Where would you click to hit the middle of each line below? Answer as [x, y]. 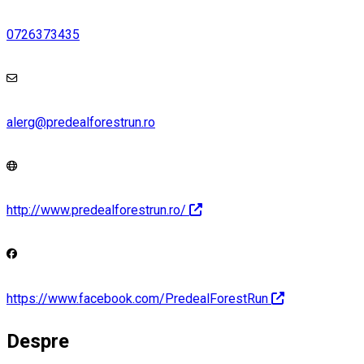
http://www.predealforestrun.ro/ [96, 210]
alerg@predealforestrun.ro [81, 122]
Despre [38, 341]
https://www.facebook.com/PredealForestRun [137, 298]
